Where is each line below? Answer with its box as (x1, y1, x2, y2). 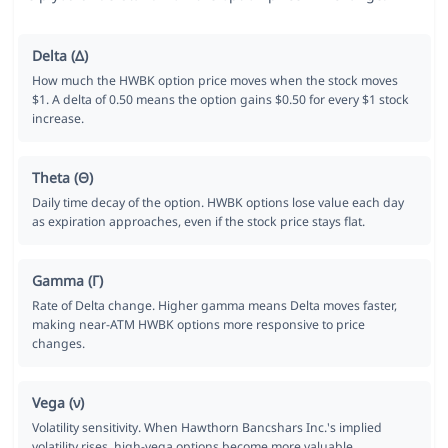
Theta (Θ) (31, 168, 93, 188)
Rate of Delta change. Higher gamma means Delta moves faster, (31, 297, 397, 315)
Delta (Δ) (31, 46, 88, 66)
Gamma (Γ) (31, 271, 103, 291)
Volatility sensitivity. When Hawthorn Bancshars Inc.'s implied (31, 419, 382, 437)
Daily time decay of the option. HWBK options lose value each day (31, 194, 404, 212)
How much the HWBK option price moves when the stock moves (31, 72, 398, 90)
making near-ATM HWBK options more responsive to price (31, 316, 365, 334)
